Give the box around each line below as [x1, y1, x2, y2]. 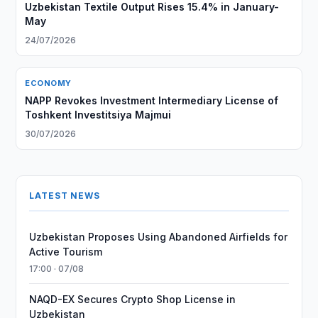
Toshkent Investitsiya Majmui [25, 109, 172, 121]
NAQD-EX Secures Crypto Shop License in [29, 293, 236, 305]
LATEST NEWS [29, 190, 100, 201]
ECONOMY [25, 78, 72, 88]
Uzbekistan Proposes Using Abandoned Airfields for [29, 231, 288, 243]
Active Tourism [29, 246, 103, 258]
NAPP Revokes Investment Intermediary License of [25, 94, 279, 106]
